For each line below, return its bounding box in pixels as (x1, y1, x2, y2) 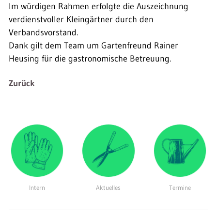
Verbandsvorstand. (9, 27, 78, 38)
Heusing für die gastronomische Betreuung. (9, 53, 171, 64)
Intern (29, 184, 46, 191)
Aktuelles (96, 184, 121, 191)
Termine (169, 184, 191, 191)
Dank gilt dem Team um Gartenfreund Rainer (9, 40, 178, 51)
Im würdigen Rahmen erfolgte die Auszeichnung (9, 1, 188, 12)
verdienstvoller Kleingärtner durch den (9, 14, 154, 25)
